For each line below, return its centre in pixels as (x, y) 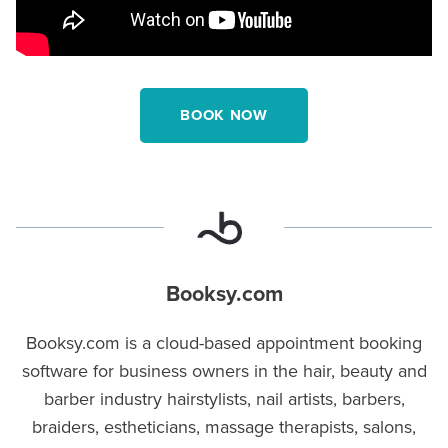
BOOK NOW (224, 114)
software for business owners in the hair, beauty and (224, 370)
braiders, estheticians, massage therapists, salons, (224, 426)
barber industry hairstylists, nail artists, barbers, (224, 398)
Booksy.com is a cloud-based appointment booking (224, 342)
